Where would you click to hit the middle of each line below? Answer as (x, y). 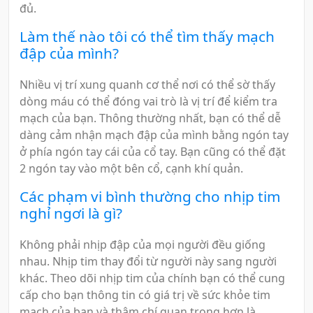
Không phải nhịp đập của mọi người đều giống (143, 244)
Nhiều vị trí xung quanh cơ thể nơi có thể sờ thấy (147, 85)
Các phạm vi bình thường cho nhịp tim (150, 197)
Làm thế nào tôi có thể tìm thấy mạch (147, 37)
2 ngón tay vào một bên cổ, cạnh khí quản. (131, 169)
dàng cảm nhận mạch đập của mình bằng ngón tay (154, 135)
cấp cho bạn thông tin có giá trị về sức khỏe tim (145, 294)
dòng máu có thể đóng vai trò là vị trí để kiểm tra (148, 102)
